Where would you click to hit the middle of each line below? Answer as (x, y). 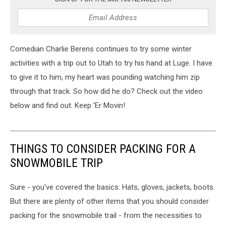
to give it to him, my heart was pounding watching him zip (105, 77)
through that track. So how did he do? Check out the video (106, 91)
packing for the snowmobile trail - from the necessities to (106, 215)
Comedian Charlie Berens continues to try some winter (101, 49)
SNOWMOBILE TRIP (56, 163)
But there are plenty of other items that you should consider (109, 201)
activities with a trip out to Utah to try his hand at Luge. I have (111, 63)
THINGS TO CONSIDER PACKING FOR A (103, 149)
